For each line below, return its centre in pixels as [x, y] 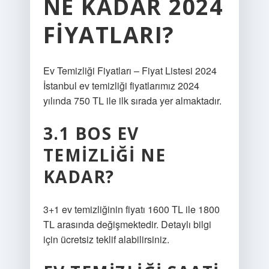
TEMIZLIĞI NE [104, 155]
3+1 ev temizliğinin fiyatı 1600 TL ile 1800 [131, 209]
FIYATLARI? [109, 35]
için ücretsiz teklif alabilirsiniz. [106, 239]
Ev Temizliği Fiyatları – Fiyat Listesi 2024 [130, 71]
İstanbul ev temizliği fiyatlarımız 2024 [121, 86]
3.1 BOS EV [91, 133]
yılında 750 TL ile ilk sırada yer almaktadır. [132, 101]
